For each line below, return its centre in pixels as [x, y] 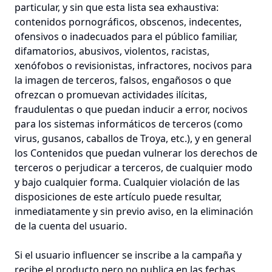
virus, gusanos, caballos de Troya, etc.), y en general [133, 138]
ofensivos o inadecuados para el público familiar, [126, 36]
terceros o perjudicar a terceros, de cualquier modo [134, 168]
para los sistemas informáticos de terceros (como [129, 124]
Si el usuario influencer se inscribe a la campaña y [128, 255]
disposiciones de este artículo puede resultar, [118, 197]
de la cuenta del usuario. [71, 226]
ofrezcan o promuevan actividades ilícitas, [111, 95]
